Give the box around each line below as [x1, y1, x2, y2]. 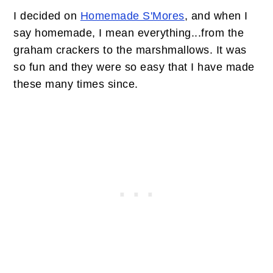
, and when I [184, 10, 248, 22]
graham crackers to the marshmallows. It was [13, 44, 247, 56]
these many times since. [13, 78, 138, 90]
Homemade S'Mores [80, 10, 185, 22]
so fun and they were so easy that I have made [13, 61, 255, 73]
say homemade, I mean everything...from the [13, 27, 244, 39]
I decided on [13, 10, 80, 22]
